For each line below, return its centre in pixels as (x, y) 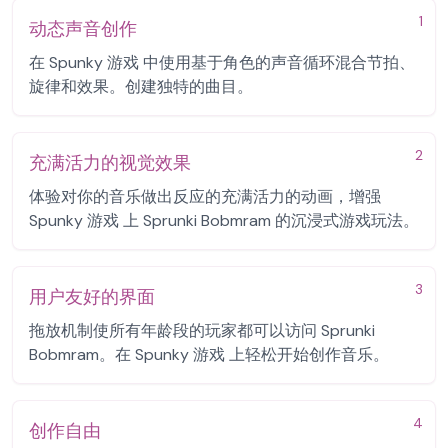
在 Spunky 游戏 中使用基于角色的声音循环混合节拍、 (222, 62)
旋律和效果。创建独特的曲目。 (141, 86)
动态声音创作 (83, 29)
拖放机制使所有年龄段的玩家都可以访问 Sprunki (202, 330)
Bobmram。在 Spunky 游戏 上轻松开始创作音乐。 (209, 354)
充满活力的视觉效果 (110, 163)
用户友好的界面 (92, 297)
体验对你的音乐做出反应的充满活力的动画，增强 (205, 196)
